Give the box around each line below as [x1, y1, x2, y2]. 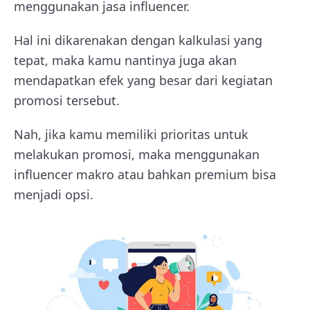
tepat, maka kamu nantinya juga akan [14, 52, 237, 69]
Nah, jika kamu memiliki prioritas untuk [14, 126, 248, 143]
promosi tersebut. [14, 92, 120, 109]
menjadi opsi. [14, 186, 93, 203]
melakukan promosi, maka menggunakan [14, 146, 259, 163]
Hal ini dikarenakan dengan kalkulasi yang [14, 32, 262, 48]
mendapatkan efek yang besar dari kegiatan [14, 72, 273, 89]
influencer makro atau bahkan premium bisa [14, 166, 276, 183]
